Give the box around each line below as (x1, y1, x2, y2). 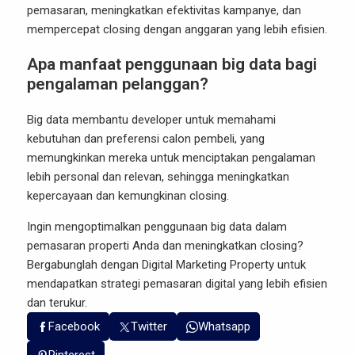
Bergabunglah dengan (27, 258, 142, 272)
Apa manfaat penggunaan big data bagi (27, 55, 317, 74)
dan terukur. (27, 296, 87, 310)
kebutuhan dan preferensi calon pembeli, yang (27, 132, 265, 146)
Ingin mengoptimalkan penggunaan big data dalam (27, 219, 287, 234)
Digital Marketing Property (142, 258, 274, 272)
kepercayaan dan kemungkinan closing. (27, 189, 229, 203)
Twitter (131, 319, 167, 334)
